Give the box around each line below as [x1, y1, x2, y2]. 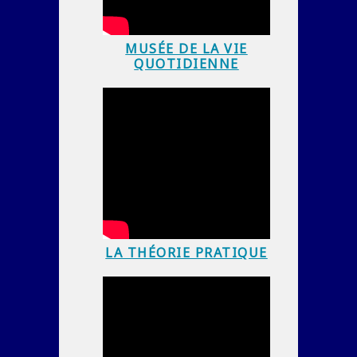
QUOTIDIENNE [134, 54, 239, 73]
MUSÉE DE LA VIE [125, 39, 248, 57]
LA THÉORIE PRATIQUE [105, 243, 268, 261]
